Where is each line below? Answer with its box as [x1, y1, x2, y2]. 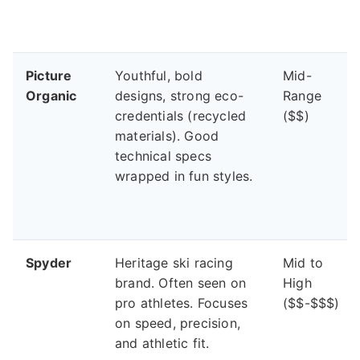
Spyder [26, 255, 72, 272]
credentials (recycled [115, 108, 247, 125]
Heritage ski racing [115, 255, 233, 272]
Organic [26, 88, 77, 104]
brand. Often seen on [115, 275, 246, 292]
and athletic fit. [115, 335, 210, 352]
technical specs [115, 148, 211, 165]
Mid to [283, 255, 324, 272]
